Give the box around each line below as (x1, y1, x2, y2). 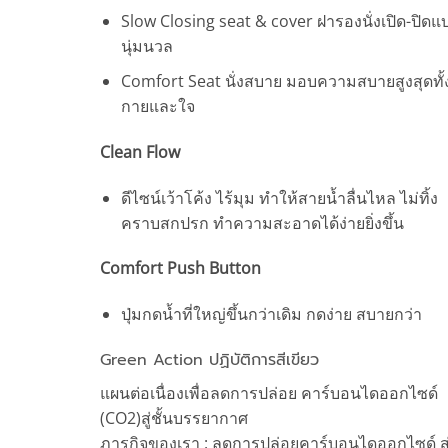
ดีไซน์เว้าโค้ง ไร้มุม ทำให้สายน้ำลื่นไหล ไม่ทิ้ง (120, 186, 438, 209)
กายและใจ (120, 94, 195, 117)
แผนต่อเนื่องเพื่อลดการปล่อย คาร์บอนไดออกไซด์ (99, 381, 438, 404)
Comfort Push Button (99, 257, 261, 280)
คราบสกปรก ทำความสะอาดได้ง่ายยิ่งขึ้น (120, 211, 404, 234)
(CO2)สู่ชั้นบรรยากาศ (99, 406, 248, 429)
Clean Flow (99, 140, 180, 163)
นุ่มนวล (120, 35, 173, 58)
